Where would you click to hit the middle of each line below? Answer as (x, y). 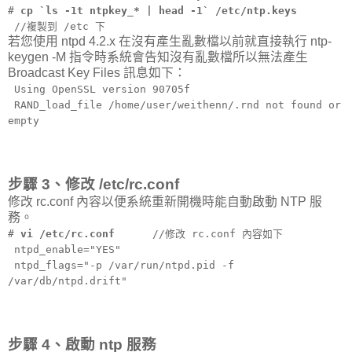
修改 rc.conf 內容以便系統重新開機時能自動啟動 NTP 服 (165, 202)
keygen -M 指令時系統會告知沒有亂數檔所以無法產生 (158, 57)
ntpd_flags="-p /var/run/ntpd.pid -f (121, 266)
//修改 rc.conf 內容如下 (202, 234)
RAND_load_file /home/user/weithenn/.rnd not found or (174, 105)
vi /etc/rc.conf (71, 234)
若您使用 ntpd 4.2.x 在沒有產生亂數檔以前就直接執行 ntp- (170, 42)
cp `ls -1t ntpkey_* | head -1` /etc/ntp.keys (159, 11)
